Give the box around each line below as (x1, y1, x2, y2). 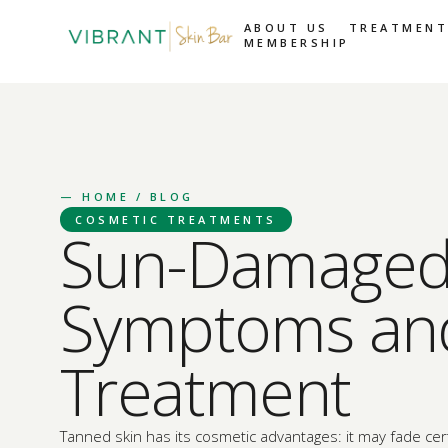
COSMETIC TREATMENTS (75, 212, 277, 227)
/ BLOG (129, 189, 194, 204)
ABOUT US (243, 20, 329, 35)
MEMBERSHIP (243, 35, 350, 50)
